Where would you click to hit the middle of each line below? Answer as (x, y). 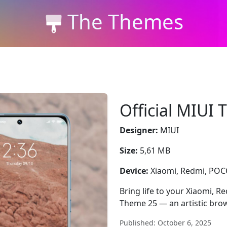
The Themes (125, 21)
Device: (134, 171)
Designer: (139, 130)
